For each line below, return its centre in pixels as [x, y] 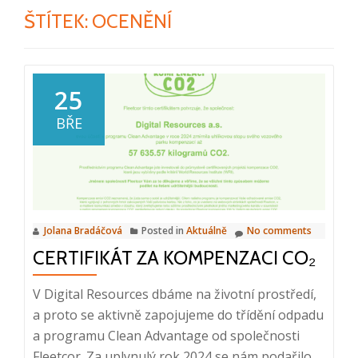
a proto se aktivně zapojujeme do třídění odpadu [178, 314]
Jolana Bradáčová [83, 230]
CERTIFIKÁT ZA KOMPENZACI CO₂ [174, 257]
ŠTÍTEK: [58, 21]
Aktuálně [207, 230]
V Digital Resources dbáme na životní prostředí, [175, 294]
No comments [279, 230]
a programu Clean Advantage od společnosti [166, 335]
